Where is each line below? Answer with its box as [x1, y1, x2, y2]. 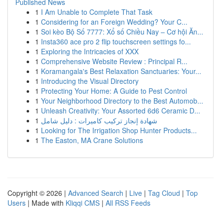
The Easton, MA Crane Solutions [41, 135, 143, 145]
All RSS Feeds [106, 198, 150, 208]
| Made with [26, 198, 66, 208]
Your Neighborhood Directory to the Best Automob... [41, 96, 203, 106]
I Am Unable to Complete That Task [41, 7, 152, 17]
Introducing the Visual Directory [41, 76, 139, 86]
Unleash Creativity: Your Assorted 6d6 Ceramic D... [41, 106, 200, 115]
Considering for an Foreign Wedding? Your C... [41, 17, 187, 27]
